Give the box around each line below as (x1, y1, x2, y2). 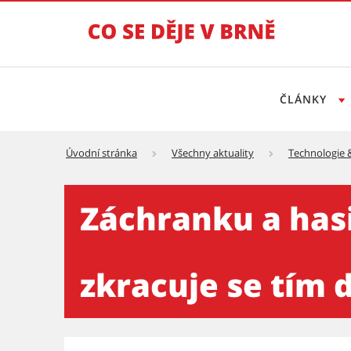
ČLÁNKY (279, 92, 331, 107)
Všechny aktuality (172, 146, 254, 160)
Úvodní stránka (66, 146, 137, 160)
